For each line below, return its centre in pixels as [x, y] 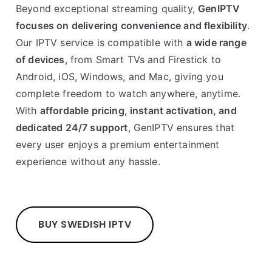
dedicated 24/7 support [72, 127]
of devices [40, 59]
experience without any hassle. [88, 161]
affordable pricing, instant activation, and [138, 110]
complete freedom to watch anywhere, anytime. [128, 93]
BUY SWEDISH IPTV [85, 224]
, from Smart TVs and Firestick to [143, 59]
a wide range [216, 42]
